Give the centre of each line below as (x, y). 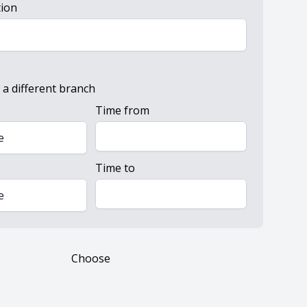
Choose (91, 258)
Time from (122, 110)
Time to (115, 168)
